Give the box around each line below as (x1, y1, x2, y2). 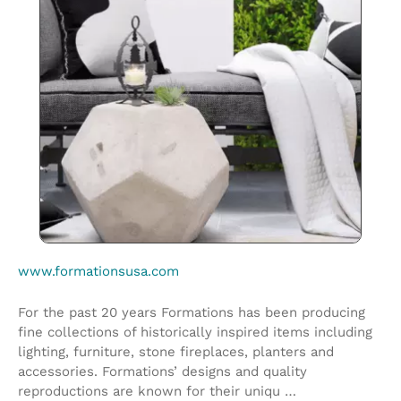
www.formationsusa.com (18, 263, 179, 279)
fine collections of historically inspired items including (18, 324, 372, 340)
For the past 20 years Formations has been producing (18, 304, 365, 320)
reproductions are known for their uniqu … (18, 383, 296, 399)
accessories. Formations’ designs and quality (18, 363, 307, 380)
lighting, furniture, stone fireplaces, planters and (18, 344, 334, 360)
